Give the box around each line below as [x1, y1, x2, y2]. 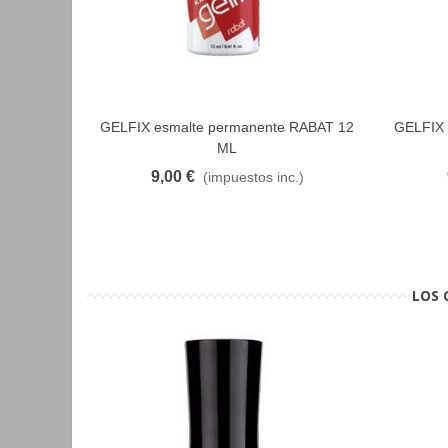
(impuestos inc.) [202, 169, 304, 185]
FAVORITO [168, 120, 227, 134]
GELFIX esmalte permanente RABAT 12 [100, 119, 354, 135]
